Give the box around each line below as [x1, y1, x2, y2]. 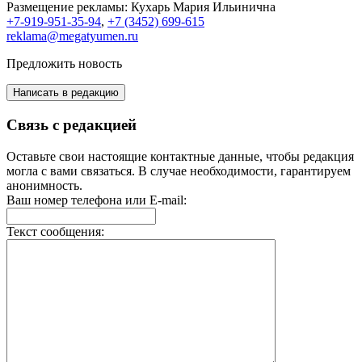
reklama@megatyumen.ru [6, 29, 138, 44]
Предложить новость [6, 57, 122, 71]
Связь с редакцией [6, 116, 137, 134]
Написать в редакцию [13, 86, 119, 99]
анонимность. [6, 178, 82, 192]
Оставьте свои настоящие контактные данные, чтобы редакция [6, 149, 354, 163]
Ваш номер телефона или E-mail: [6, 192, 187, 207]
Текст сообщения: [6, 224, 104, 238]
